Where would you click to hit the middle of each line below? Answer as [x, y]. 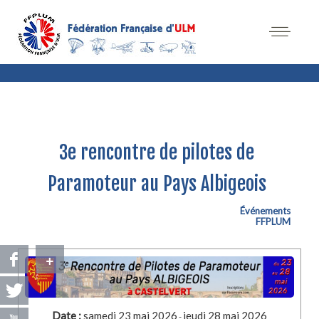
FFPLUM [273, 221]
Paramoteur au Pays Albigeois [157, 184]
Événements [265, 211]
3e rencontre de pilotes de [157, 152]
